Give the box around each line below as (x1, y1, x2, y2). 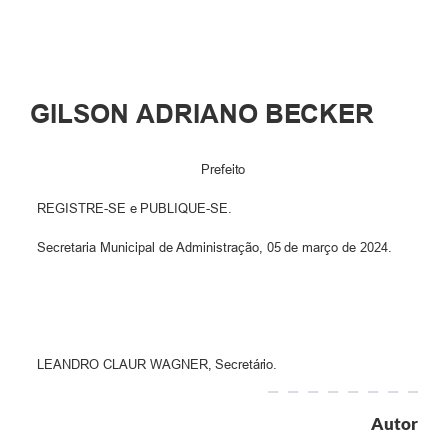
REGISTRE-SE (36, 201, 126, 217)
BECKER (257, 98, 374, 129)
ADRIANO (135, 98, 258, 129)
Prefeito (201, 162, 246, 178)
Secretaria (36, 240, 96, 256)
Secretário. (215, 357, 278, 373)
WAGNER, (149, 357, 212, 373)
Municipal (99, 240, 155, 256)
